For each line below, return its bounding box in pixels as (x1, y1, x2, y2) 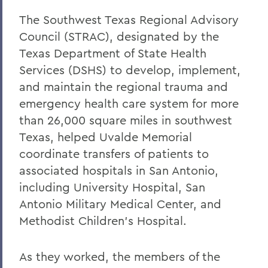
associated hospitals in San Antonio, (19, 162, 218, 178)
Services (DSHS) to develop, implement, (19, 62, 240, 77)
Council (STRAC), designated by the (19, 28, 219, 44)
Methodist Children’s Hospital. (19, 212, 187, 228)
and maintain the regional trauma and (19, 78, 228, 94)
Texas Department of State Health (19, 45, 206, 60)
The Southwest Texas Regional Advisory (19, 11, 239, 27)
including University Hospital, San (19, 179, 205, 194)
